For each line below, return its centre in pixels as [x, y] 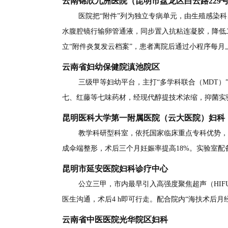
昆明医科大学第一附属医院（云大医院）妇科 [144, 118]
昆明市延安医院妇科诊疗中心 [115, 169]
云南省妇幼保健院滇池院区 [111, 67]
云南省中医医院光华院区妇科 [115, 220]
